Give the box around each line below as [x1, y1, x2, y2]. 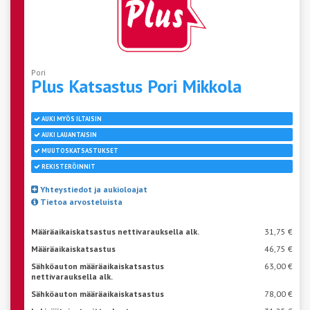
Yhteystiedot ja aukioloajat [38, 183, 147, 194]
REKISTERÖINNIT [40, 162, 95, 170]
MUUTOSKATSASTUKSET [40, 146, 118, 154]
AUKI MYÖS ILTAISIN [40, 114, 102, 122]
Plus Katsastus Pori [31, 74, 182, 98]
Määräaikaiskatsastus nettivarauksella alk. [31, 226, 199, 237]
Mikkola [182, 74, 241, 98]
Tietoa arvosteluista [38, 196, 122, 207]
